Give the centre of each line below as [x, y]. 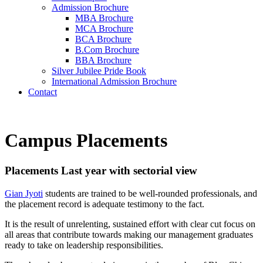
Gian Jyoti [24, 193]
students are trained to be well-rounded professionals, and [150, 193]
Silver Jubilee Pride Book [99, 71]
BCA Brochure [103, 39]
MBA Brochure [104, 18]
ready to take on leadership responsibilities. [84, 245]
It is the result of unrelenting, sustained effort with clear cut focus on [130, 224]
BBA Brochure [103, 60]
